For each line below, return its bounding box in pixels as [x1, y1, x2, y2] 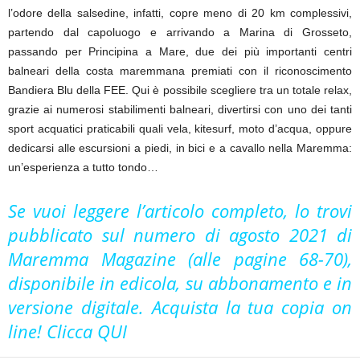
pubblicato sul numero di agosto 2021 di [8, 222, 352, 247]
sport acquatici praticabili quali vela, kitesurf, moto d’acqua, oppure [8, 121, 352, 135]
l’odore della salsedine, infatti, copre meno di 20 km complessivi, [8, 6, 352, 19]
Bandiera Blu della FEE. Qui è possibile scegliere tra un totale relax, [8, 83, 352, 96]
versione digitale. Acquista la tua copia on [8, 294, 352, 319]
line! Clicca [8, 318, 97, 343]
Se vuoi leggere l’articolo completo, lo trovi [8, 198, 352, 223]
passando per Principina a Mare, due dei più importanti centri [8, 44, 352, 58]
